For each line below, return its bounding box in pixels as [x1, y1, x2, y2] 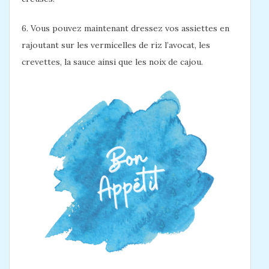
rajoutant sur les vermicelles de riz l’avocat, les [22, 40, 210, 51]
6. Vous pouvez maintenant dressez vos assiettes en [22, 23, 229, 34]
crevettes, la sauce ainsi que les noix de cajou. [22, 56, 203, 68]
